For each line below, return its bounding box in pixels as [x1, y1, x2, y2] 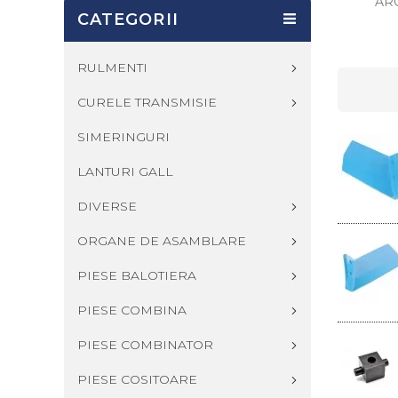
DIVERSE [77, 198, 137, 214]
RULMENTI [77, 60, 147, 76]
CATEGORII [77, 10, 179, 29]
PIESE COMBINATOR [77, 337, 213, 353]
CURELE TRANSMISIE [77, 94, 217, 110]
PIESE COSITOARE [77, 371, 197, 387]
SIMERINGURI [77, 129, 170, 145]
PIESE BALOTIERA [77, 267, 196, 283]
